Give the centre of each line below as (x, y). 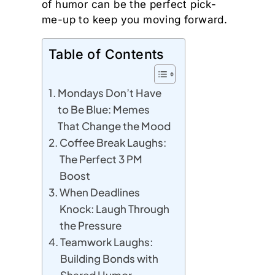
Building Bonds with (110, 259)
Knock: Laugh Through (115, 209)
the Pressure (91, 226)
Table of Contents (107, 54)
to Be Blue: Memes (104, 110)
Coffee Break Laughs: (113, 143)
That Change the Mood (114, 126)
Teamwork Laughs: (107, 242)
